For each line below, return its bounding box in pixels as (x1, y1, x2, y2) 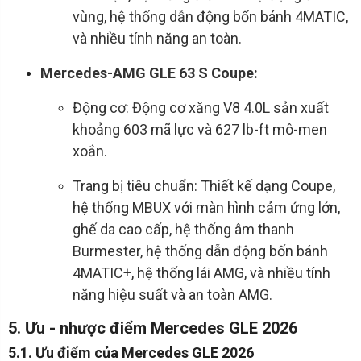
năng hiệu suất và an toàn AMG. (73, 286, 272, 304)
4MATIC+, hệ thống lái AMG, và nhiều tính (73, 264, 330, 282)
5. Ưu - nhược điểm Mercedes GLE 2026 (8, 318, 297, 338)
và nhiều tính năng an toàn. (73, 30, 242, 48)
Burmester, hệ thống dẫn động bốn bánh (73, 243, 328, 260)
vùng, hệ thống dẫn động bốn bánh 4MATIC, (73, 8, 348, 26)
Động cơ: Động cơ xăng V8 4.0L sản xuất (73, 99, 329, 117)
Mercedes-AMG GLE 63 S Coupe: (40, 64, 258, 82)
